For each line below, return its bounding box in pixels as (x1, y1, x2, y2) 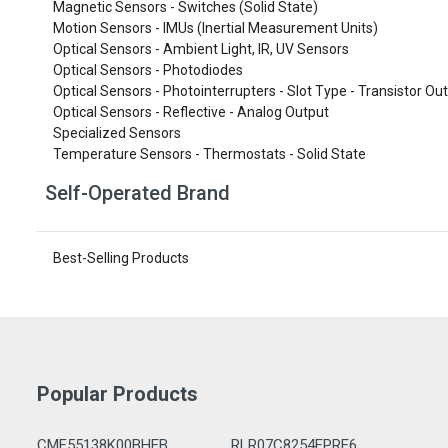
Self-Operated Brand (45, 181, 230, 205)
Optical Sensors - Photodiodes (53, 62, 243, 78)
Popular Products (37, 382, 198, 406)
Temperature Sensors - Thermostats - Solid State (53, 146, 366, 162)
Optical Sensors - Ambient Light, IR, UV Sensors (53, 41, 349, 57)
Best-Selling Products (53, 250, 189, 266)
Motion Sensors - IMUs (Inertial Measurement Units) (53, 20, 378, 36)
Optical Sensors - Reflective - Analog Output (53, 104, 329, 120)
